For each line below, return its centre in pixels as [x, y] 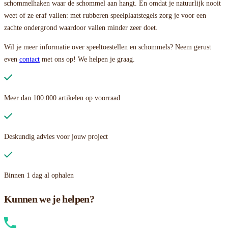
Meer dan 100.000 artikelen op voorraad [62, 98]
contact [30, 59]
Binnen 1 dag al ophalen [39, 175]
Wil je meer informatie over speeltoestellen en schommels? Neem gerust [108, 47]
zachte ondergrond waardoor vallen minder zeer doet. [82, 27]
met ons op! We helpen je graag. [87, 59]
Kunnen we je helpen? [49, 199]
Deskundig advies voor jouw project [56, 136]
